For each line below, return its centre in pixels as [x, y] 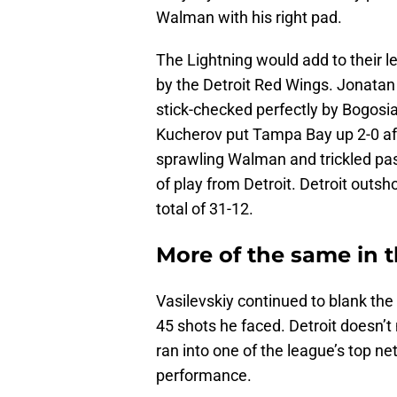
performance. [204, 376]
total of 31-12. [205, 209]
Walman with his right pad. [249, 18]
